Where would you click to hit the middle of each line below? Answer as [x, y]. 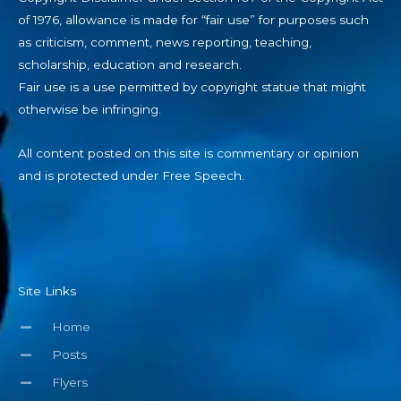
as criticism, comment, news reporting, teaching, [165, 43]
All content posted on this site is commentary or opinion [188, 154]
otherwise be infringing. [90, 110]
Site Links [47, 291]
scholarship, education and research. [130, 65]
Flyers [69, 383]
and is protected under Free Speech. [131, 176]
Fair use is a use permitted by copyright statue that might [192, 87]
